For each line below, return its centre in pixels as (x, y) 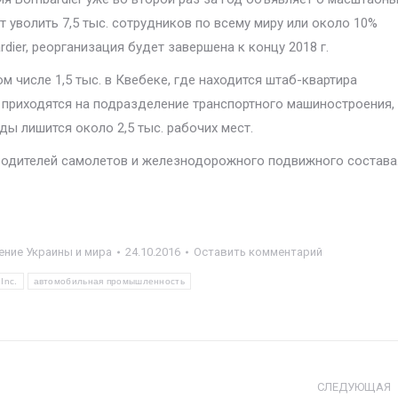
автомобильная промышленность (109, 281)
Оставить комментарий (258, 252)
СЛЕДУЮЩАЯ (354, 387)
